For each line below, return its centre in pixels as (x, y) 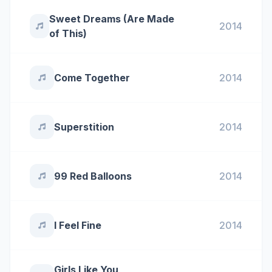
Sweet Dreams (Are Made (111, 19)
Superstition (84, 127)
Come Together (92, 78)
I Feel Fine (78, 225)
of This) (68, 33)
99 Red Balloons (93, 176)
